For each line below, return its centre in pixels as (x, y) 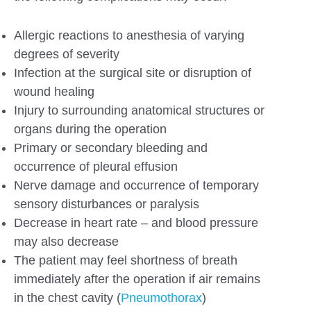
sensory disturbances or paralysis (107, 204)
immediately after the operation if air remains (137, 279)
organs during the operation (90, 129)
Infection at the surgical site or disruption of (133, 73)
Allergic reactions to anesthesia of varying (129, 35)
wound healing (54, 91)
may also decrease (66, 241)
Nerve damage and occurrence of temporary (136, 185)
